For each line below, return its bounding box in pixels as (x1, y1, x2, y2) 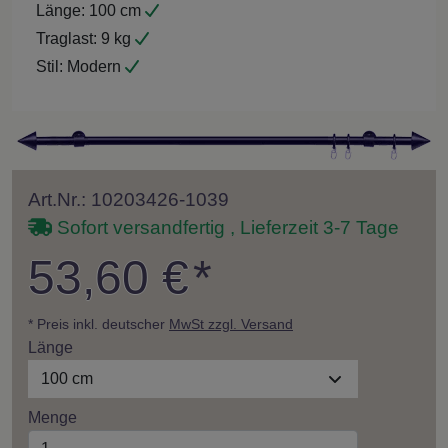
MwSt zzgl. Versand (169, 315, 293, 332)
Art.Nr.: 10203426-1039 (28, 188, 229, 210)
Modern (63, 57, 125, 75)
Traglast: (36, 29, 97, 47)
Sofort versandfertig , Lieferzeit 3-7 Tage (51, 216, 399, 238)
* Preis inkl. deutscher (28, 315, 169, 332)
